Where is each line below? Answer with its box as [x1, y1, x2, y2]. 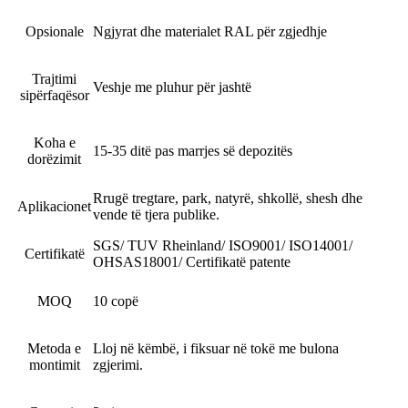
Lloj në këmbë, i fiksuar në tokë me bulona [93, 340, 339, 356]
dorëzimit [27, 150, 81, 167]
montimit [28, 356, 80, 372]
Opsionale [25, 23, 84, 39]
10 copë [93, 292, 138, 309]
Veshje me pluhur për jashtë [93, 78, 251, 95]
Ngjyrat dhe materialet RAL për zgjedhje [93, 23, 327, 39]
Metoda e [27, 340, 81, 356]
